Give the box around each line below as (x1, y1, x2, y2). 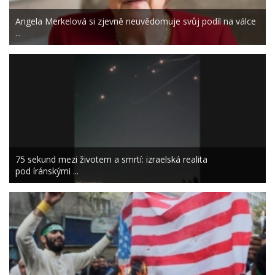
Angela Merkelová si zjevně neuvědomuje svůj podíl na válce (15, 15, 256, 28)
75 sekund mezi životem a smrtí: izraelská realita (15, 153, 207, 166)
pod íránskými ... (15, 165, 79, 177)
